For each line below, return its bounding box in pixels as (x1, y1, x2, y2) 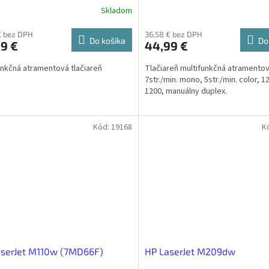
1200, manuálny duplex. (144, 85, 227, 98)
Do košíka (89, 35, 125, 46)
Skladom (100, 4, 132, 17)
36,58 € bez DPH (144, 29, 202, 40)
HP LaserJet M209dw (144, 246, 235, 258)
